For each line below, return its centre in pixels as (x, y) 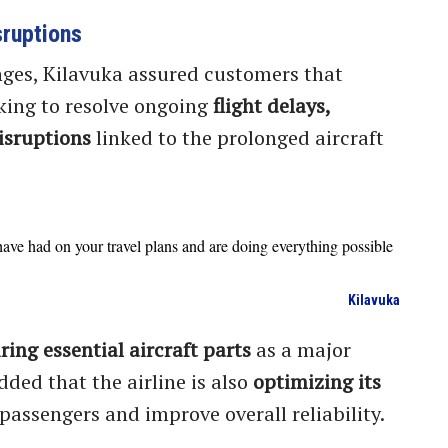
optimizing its (317, 381)
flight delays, (271, 105)
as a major (301, 349)
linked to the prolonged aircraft (237, 137)
